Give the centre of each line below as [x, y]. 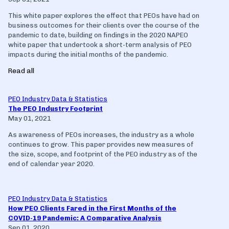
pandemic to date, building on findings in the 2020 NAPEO [98, 35]
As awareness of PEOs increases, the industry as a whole [101, 134]
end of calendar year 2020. [51, 164]
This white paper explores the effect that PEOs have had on [104, 15]
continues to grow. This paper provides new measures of [101, 144]
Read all [21, 70]
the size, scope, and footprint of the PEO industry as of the [103, 154]
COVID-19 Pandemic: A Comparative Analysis [85, 218]
